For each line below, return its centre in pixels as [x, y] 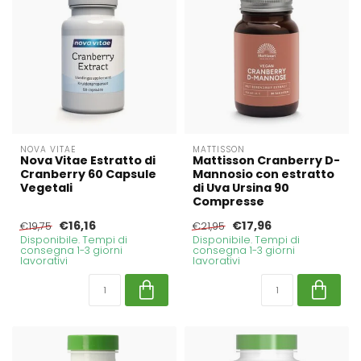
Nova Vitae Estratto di [88, 161]
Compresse [228, 202]
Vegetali [46, 188]
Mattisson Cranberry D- [266, 161]
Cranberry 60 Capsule [88, 174]
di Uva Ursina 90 [241, 188]
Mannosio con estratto [263, 174]
